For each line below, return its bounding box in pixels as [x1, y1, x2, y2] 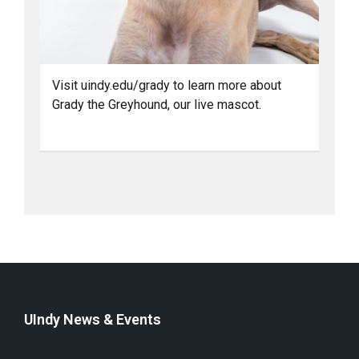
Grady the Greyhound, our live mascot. [52, 96, 261, 112]
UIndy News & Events [24, 310, 161, 328]
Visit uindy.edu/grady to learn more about [52, 77, 281, 93]
